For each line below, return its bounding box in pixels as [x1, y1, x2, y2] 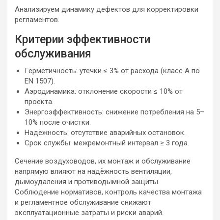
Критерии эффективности [15, 33, 150, 46]
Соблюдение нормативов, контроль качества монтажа [15, 188, 202, 196]
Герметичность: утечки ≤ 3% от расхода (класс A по [25, 66, 200, 75]
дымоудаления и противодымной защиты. [15, 177, 160, 186]
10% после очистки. [25, 118, 91, 127]
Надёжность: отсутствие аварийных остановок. [25, 128, 186, 137]
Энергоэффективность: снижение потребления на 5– [25, 108, 204, 116]
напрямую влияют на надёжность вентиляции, [15, 167, 172, 176]
